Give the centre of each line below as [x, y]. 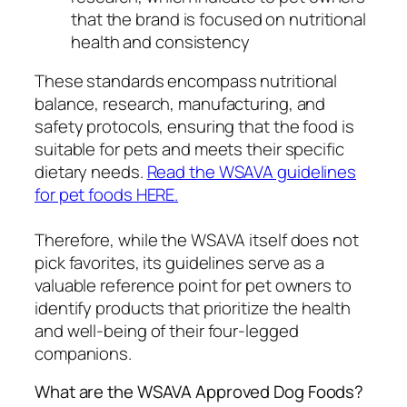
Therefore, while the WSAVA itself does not [197, 240]
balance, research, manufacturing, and [180, 104]
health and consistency [160, 41]
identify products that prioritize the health [193, 308]
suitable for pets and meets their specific [189, 149]
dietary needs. [91, 172]
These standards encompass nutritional [186, 81]
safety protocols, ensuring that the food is [194, 127]
